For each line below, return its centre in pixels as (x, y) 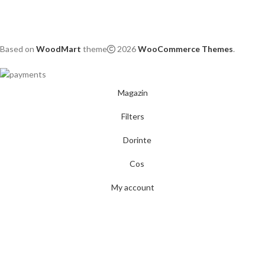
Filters (132, 117)
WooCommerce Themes (185, 49)
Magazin (132, 93)
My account (132, 188)
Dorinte (137, 140)
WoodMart (59, 49)
